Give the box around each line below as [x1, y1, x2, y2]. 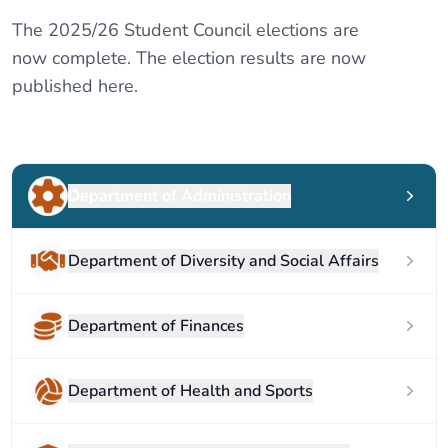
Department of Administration [68, 185, 291, 207]
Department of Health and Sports [68, 380, 313, 402]
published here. [12, 74, 138, 98]
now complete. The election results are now [12, 46, 366, 70]
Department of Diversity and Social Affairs [68, 250, 379, 272]
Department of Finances [68, 315, 244, 337]
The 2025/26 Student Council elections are [12, 18, 359, 42]
